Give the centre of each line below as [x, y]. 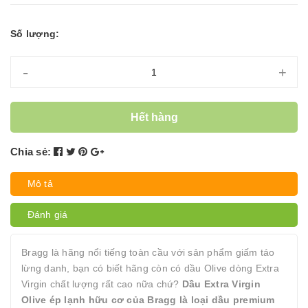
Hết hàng [154, 117]
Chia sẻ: [31, 152]
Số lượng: [35, 34]
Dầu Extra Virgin [221, 284]
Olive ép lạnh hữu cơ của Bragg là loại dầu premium [148, 300]
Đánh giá [48, 214]
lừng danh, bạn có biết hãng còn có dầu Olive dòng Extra [150, 268]
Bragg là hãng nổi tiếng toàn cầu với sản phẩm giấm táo [148, 252]
